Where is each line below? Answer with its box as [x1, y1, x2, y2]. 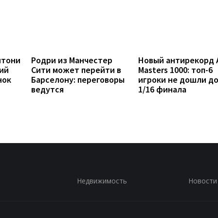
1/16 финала [138, 83, 186, 95]
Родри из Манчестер [31, 54, 112, 66]
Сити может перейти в [31, 64, 121, 75]
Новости [188, 176, 217, 185]
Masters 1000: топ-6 [138, 64, 213, 75]
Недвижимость [76, 176, 127, 185]
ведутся [31, 83, 64, 95]
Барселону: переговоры [31, 73, 125, 85]
